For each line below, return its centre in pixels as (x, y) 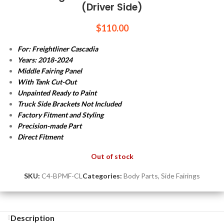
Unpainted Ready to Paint (57, 93)
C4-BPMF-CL (62, 176)
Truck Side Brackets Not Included (69, 104)
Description (32, 218)
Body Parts (141, 176)
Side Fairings (180, 176)
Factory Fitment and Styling (60, 115)
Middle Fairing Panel (50, 71)
